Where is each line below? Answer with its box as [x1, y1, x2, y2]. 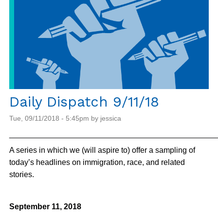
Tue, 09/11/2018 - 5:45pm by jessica [9, 114, 121, 122]
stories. [9, 170, 34, 179]
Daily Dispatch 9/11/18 [9, 93, 159, 110]
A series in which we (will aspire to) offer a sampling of [9, 145, 195, 154]
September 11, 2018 [9, 202, 81, 211]
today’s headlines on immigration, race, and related [9, 158, 185, 166]
